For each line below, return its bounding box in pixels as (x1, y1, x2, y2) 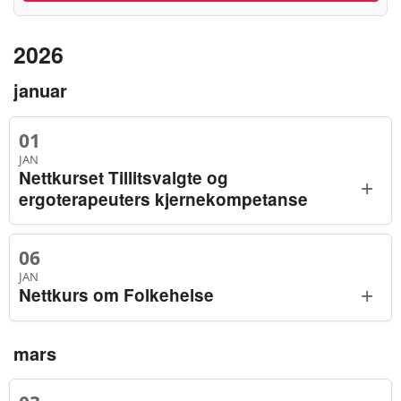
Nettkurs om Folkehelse (19, 283, 214, 307)
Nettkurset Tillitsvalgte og (19, 165, 228, 190)
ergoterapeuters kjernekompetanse (19, 186, 308, 211)
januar (13, 77, 67, 103)
